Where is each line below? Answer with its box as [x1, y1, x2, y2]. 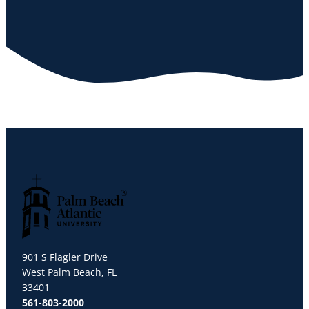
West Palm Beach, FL [22, 266, 117, 279]
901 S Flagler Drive [22, 250, 108, 263]
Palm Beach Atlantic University [22, 239, 163, 252]
